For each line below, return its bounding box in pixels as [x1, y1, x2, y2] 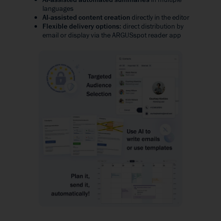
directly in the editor [132, 13, 189, 23]
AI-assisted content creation [42, 13, 132, 23]
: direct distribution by [119, 22, 184, 32]
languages [42, 4, 74, 14]
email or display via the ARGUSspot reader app [42, 31, 181, 40]
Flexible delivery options [42, 22, 119, 32]
